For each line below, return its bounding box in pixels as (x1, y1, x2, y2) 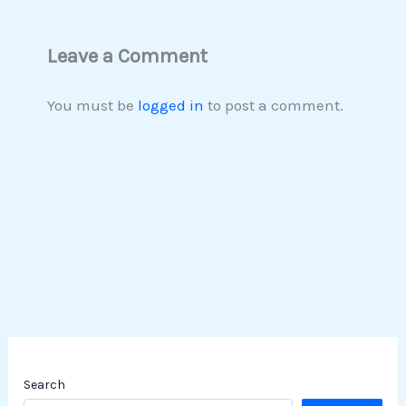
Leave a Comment (46, 43, 208, 68)
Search (24, 376, 66, 392)
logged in (137, 95, 204, 114)
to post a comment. (203, 95, 343, 114)
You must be (46, 95, 138, 114)
